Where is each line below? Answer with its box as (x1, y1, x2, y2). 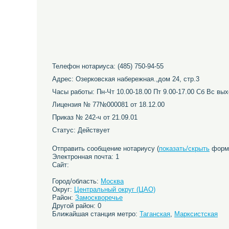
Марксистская (174, 210, 218, 218)
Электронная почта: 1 (52, 153, 119, 161)
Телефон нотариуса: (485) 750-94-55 (52, 62, 164, 70)
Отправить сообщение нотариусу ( (52, 145, 159, 152)
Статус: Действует (52, 126, 110, 134)
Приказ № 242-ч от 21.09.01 (52, 113, 138, 121)
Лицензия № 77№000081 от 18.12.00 (52, 101, 165, 108)
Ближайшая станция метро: (52, 210, 140, 218)
